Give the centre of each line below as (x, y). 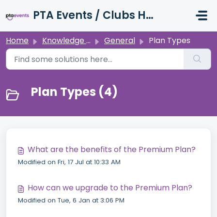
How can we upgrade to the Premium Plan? (110, 188)
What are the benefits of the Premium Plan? (112, 149)
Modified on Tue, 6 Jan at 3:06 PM (71, 200)
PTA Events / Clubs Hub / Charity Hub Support (150, 15)
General (120, 40)
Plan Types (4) (74, 92)
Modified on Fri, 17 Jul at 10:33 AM (69, 162)
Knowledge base (64, 40)
